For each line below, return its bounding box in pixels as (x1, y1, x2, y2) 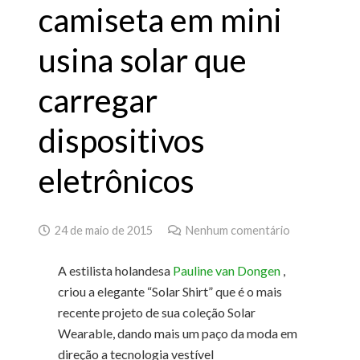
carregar (39, 81, 157, 121)
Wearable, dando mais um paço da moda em (58, 325, 297, 342)
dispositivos (39, 121, 205, 161)
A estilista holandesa (58, 263, 170, 279)
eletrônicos (39, 162, 194, 201)
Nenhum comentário (185, 223, 290, 238)
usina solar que (39, 41, 247, 80)
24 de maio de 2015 (54, 223, 153, 238)
